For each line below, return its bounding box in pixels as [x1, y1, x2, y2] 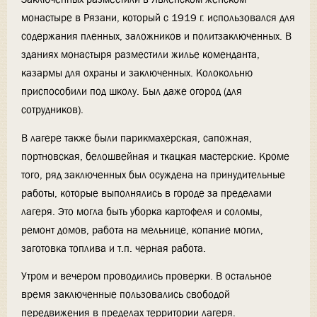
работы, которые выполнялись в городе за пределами [21, 185, 272, 200]
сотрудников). [21, 102, 83, 117]
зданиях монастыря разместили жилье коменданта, [21, 47, 260, 62]
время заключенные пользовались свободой [21, 287, 230, 302]
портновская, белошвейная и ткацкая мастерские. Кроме [21, 149, 289, 163]
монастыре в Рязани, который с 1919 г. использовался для [21, 10, 295, 25]
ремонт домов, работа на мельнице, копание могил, [21, 222, 263, 237]
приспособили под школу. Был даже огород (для [21, 83, 242, 98]
